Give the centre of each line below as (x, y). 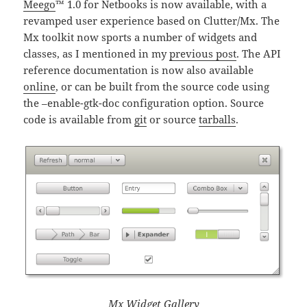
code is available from (79, 120)
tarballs (218, 120)
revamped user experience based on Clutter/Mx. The (152, 21)
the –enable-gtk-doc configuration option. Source (144, 103)
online (40, 87)
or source (173, 120)
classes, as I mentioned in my (97, 54)
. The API (259, 54)
